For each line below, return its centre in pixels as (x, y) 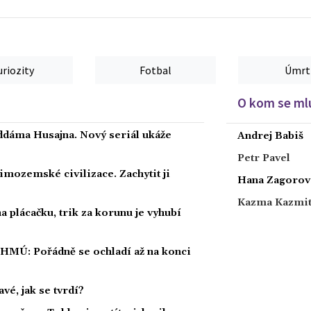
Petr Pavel (264, 158)
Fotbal (156, 70)
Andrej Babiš (270, 136)
